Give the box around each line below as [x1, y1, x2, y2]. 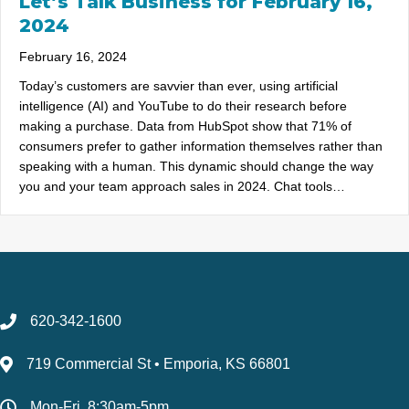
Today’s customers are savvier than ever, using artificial [19, 79, 338, 94]
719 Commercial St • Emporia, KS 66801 [26, 356, 290, 372]
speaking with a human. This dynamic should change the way [19, 159, 373, 174]
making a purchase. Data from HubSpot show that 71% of [19, 119, 351, 134]
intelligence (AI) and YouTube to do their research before [19, 99, 347, 114]
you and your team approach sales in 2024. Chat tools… [19, 179, 345, 194]
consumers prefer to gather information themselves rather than [19, 139, 383, 154]
